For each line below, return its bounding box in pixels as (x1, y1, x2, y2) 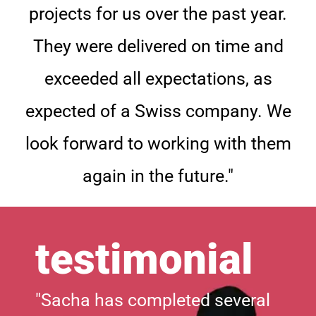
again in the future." (83, 165, 233, 186)
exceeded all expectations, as (44, 68, 272, 89)
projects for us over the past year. (29, 3, 287, 24)
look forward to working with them (25, 133, 291, 154)
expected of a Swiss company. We (25, 100, 291, 121)
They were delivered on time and (32, 35, 284, 56)
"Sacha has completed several (35, 289, 270, 310)
